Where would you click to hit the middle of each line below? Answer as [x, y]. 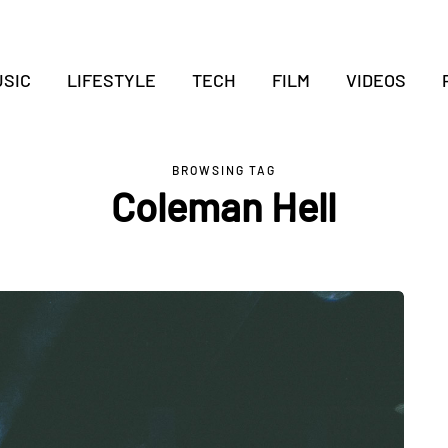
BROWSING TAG [224, 170]
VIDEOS [375, 80]
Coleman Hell [224, 206]
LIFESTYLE [111, 80]
